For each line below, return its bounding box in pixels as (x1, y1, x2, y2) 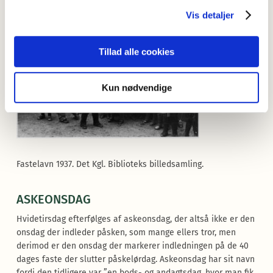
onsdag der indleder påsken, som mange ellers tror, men (16, 227, 236, 238)
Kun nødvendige (101, 82, 172, 93)
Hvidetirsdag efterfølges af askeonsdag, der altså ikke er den (16, 214, 255, 224)
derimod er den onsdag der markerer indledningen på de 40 (16, 241, 249, 251)
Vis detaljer (186, 9, 235, 20)
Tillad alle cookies (99, 46, 174, 57)
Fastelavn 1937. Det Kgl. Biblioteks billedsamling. (16, 159, 204, 169)
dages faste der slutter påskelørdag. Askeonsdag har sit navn (16, 254, 255, 264)
